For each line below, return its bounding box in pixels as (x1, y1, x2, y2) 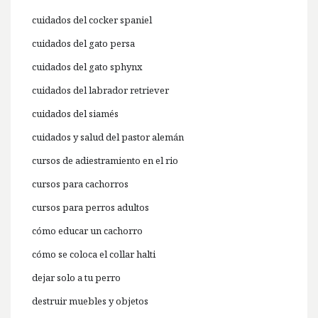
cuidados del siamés (32, 107, 119, 121)
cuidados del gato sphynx (32, 60, 143, 74)
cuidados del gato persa (32, 37, 135, 50)
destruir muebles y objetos (32, 295, 148, 308)
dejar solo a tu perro (32, 271, 121, 285)
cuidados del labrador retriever (32, 84, 169, 97)
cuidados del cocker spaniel (32, 13, 152, 27)
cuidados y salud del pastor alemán (32, 131, 184, 144)
